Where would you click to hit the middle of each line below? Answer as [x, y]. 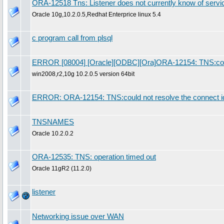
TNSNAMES [53, 122]
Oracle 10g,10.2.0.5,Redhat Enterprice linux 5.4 [96, 14]
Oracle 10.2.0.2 [53, 133]
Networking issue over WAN [78, 216]
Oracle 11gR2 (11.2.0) [62, 168]
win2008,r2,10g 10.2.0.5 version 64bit [83, 74]
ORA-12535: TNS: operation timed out [94, 157]
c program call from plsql [72, 38]
